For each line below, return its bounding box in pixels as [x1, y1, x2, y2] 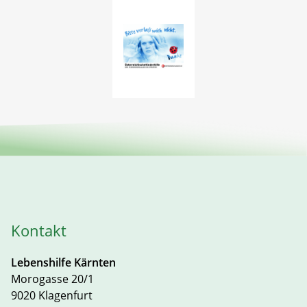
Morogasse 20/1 [11, 271, 94, 287]
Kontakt [11, 220, 66, 241]
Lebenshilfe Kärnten [11, 255, 116, 271]
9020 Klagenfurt [11, 288, 93, 304]
